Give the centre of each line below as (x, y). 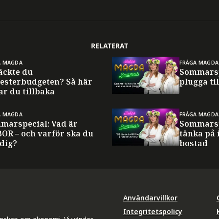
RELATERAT (109, 46)
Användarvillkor (150, 197)
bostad (194, 143)
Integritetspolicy (153, 211)
